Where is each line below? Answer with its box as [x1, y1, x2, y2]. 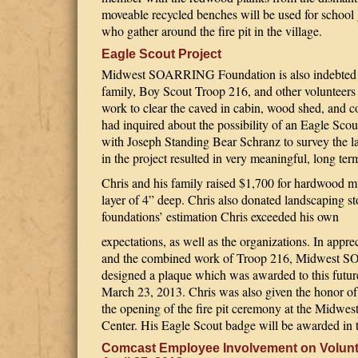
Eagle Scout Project [101, 47, 221, 61]
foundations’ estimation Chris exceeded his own [101, 208, 339, 225]
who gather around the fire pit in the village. [101, 22, 322, 39]
